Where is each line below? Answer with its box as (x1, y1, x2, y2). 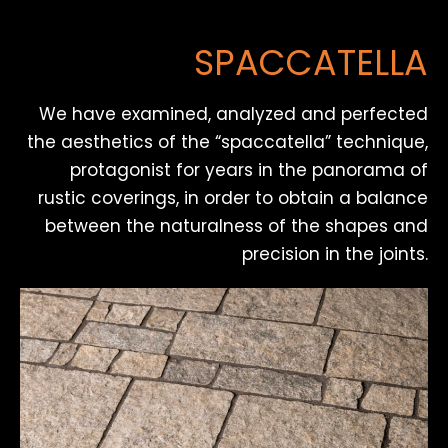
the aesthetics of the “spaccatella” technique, (27, 129, 428, 154)
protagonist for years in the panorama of (70, 157, 428, 182)
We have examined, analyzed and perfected (39, 101, 428, 126)
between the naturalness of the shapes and (45, 213, 428, 238)
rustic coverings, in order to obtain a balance (38, 185, 428, 210)
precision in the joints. (242, 241, 428, 266)
